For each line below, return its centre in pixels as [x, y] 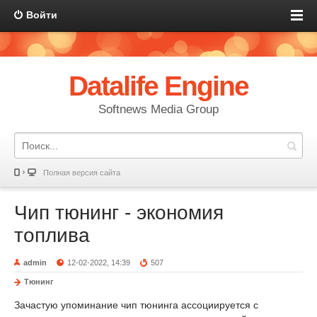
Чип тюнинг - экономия [119, 213]
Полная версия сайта [82, 173]
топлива [52, 235]
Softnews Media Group [158, 109]
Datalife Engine [158, 86]
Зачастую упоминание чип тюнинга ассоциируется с [136, 305]
